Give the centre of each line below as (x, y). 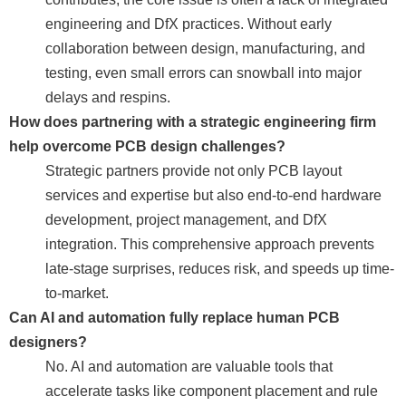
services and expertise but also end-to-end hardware (213, 195)
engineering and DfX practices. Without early (188, 24)
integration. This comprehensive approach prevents (210, 244)
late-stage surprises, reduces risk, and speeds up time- (220, 269)
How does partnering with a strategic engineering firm (193, 122)
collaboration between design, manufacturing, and (205, 48)
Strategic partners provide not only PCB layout (193, 171)
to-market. (77, 293)
